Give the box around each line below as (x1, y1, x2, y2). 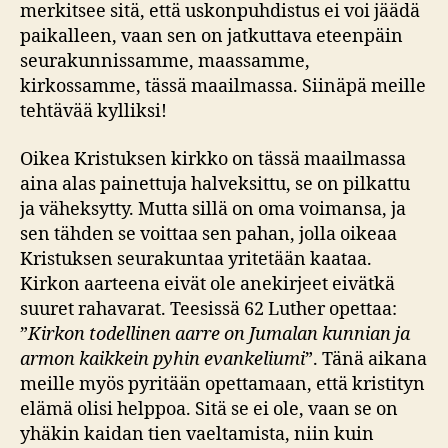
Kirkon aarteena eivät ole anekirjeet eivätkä (20, 272, 395, 296)
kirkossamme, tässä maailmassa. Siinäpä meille (20, 75, 426, 99)
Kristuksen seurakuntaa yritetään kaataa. (20, 247, 372, 271)
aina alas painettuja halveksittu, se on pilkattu (20, 172, 410, 196)
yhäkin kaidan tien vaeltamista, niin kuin (20, 422, 374, 446)
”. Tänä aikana (305, 347, 427, 371)
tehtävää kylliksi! (20, 100, 167, 124)
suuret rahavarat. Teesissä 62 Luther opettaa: (20, 297, 397, 321)
